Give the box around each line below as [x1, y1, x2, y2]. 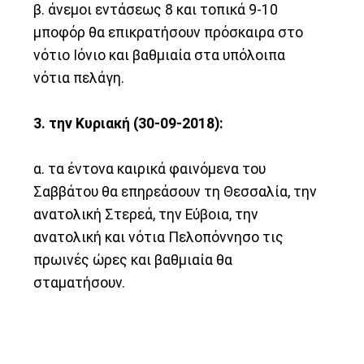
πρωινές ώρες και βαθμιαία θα [33, 251, 233, 268]
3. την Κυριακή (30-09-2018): [33, 115, 224, 132]
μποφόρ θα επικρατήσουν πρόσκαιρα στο [33, 24, 304, 41]
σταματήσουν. [33, 274, 126, 291]
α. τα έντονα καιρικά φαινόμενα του [33, 160, 266, 177]
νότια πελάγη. [33, 69, 125, 86]
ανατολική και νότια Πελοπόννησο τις [33, 228, 284, 245]
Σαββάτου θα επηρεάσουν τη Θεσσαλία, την [33, 183, 318, 200]
